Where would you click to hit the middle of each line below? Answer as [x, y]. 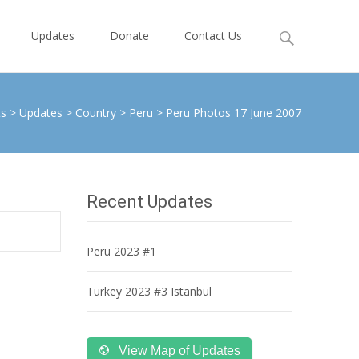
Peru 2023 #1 [121, 251]
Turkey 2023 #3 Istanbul [149, 291]
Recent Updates [149, 202]
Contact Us [213, 36]
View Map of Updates [179, 351]
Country [96, 113]
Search [291, 30]
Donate [129, 36]
